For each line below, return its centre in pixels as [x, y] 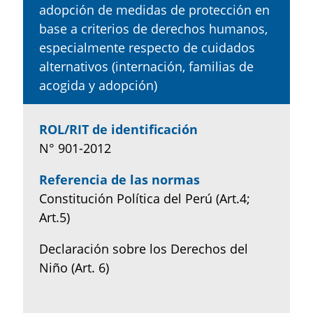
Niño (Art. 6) [74, 267]
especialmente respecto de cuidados [147, 47]
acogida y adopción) [98, 85]
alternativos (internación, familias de [146, 66]
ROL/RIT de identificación [118, 129]
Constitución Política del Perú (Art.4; [144, 198]
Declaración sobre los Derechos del [143, 248]
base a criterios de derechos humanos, [153, 28]
